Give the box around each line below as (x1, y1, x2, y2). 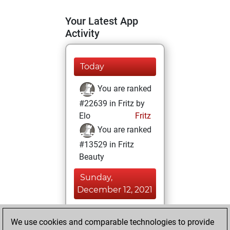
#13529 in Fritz (79, 140, 134, 149)
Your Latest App (65, 15, 138, 27)
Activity (65, 27, 100, 40)
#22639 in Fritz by (79, 99, 145, 108)
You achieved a (95, 207, 152, 217)
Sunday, (80, 172, 112, 182)
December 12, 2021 (77, 185, 152, 195)
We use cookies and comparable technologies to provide (11, 217, 214, 227)
